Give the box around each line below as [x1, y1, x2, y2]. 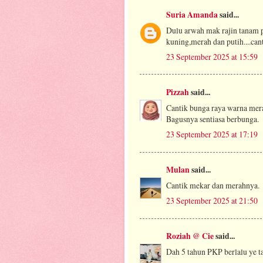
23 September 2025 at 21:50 [166, 195, 258, 206]
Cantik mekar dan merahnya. [166, 180, 259, 191]
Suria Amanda [166, 8, 218, 21]
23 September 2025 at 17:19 [166, 128, 258, 140]
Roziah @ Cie [166, 230, 214, 242]
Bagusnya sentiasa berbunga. [166, 113, 259, 124]
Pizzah [166, 86, 189, 99]
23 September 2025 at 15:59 [166, 50, 258, 62]
